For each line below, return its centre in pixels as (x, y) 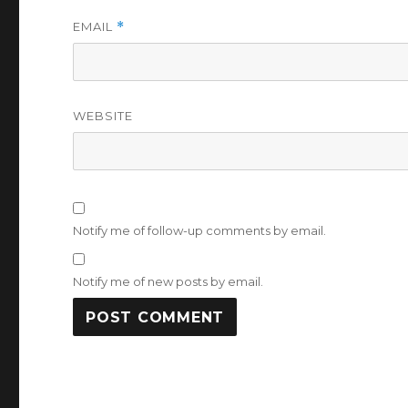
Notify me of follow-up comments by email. (200, 230)
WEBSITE (103, 116)
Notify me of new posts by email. (168, 281)
